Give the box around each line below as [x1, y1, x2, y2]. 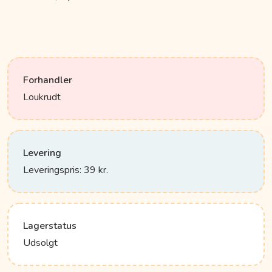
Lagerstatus [23, 219, 76, 233]
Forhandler [23, 73, 72, 87]
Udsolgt [23, 236, 58, 250]
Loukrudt [23, 90, 61, 104]
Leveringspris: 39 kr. [23, 163, 108, 177]
